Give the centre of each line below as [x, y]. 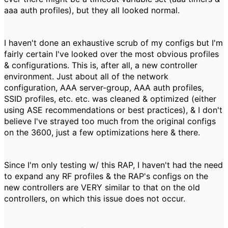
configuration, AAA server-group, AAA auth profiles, [104, 88]
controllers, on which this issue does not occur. [95, 198]
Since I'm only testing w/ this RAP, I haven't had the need [113, 165]
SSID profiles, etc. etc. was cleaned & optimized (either [110, 99]
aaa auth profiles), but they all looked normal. [92, 10]
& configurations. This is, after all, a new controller [101, 65]
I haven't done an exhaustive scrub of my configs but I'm [113, 43]
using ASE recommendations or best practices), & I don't [113, 110]
